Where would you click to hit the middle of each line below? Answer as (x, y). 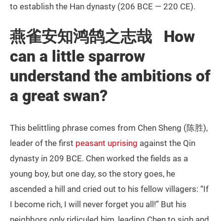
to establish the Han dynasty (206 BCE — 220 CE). (103, 7)
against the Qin (166, 143)
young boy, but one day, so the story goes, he (92, 174)
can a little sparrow (77, 56)
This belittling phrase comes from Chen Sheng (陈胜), (109, 128)
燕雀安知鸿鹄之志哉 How (102, 37)
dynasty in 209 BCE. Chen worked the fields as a (99, 159)
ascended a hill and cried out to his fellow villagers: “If (109, 189)
